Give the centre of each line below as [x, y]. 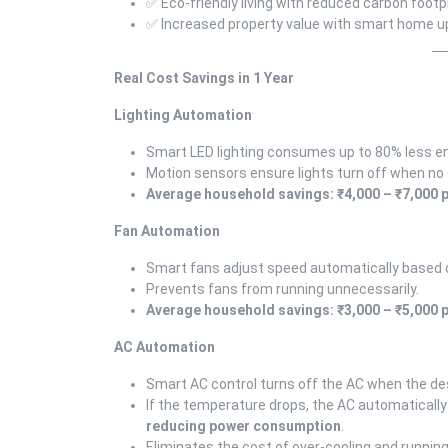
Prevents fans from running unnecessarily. [282, 288]
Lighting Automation [183, 114]
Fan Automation [167, 230]
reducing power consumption [243, 425]
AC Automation [164, 346]
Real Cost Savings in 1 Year [204, 77]
